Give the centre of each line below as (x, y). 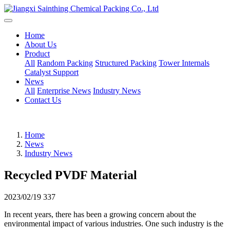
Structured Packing (126, 63)
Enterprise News (64, 91)
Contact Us (43, 100)
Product (37, 54)
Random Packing (65, 63)
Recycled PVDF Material (71, 175)
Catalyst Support (52, 72)
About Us (41, 44)
